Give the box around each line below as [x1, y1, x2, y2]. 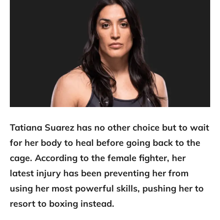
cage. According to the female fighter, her [10, 152, 186, 164]
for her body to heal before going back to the [10, 137, 200, 149]
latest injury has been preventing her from [10, 167, 189, 179]
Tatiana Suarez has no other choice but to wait [10, 122, 209, 134]
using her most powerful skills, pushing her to [10, 183, 204, 194]
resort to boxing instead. [10, 198, 114, 210]
